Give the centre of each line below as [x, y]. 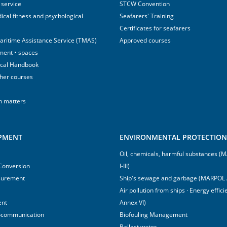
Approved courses [145, 40]
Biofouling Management [154, 215]
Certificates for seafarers [155, 28]
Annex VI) [133, 202]
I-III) [125, 166]
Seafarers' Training [147, 16]
